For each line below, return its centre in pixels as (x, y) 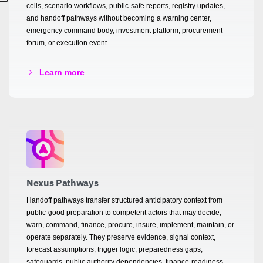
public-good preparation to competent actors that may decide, (124, 212)
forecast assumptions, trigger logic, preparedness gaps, (114, 249)
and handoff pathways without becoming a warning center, (119, 18)
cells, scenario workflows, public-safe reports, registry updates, (126, 6)
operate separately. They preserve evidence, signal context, (121, 237)
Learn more (62, 72)
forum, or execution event (67, 43)
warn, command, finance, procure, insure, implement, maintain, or (130, 225)
